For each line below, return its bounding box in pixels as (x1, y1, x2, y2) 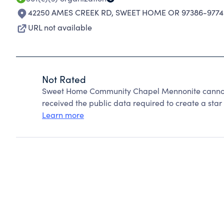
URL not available (28, 22, 92, 32)
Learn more (42, 109, 84, 120)
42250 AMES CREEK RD (28, 7, 111, 17)
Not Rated (42, 72, 86, 85)
